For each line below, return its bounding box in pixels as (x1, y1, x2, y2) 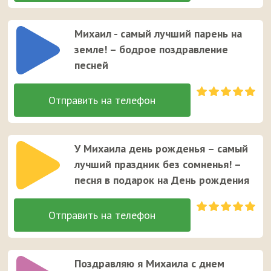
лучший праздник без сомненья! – (74, 157, 241, 172)
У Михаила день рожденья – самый (74, 142, 249, 156)
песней (74, 58, 109, 73)
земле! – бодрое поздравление (74, 42, 229, 57)
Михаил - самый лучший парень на (74, 27, 243, 41)
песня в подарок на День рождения (74, 173, 250, 188)
